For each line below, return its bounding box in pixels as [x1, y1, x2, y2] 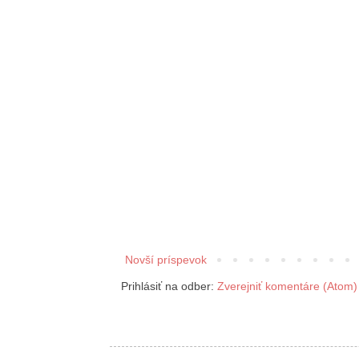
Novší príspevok [125, 252, 207, 266]
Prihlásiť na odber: [121, 279, 217, 292]
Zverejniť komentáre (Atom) [217, 279, 357, 292]
